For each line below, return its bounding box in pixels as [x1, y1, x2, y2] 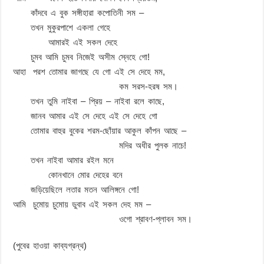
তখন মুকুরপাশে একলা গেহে [13, 22, 111, 32]
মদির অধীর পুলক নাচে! [13, 140, 187, 150]
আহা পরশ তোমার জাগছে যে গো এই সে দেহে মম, [13, 66, 166, 77]
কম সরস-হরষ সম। [13, 81, 186, 91]
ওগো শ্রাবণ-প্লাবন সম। [13, 213, 193, 224]
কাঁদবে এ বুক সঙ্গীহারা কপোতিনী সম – [13, 7, 151, 18]
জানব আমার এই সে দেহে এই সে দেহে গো [13, 110, 158, 121]
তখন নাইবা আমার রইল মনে [13, 154, 114, 165]
